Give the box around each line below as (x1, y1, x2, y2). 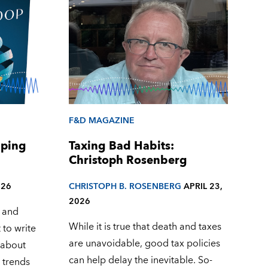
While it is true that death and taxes (68, 218, 221, 236)
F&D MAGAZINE (68, 112, 135, 128)
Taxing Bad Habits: (68, 136, 174, 156)
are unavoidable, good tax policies (68, 235, 220, 252)
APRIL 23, (183, 179, 223, 194)
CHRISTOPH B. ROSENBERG (68, 179, 181, 194)
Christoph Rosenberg (68, 150, 187, 170)
